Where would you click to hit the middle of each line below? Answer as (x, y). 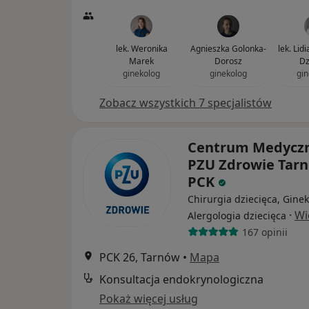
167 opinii (265, 232)
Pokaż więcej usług (149, 299)
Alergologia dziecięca (237, 216)
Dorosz (228, 61)
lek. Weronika (141, 49)
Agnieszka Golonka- (228, 49)
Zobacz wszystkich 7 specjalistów (186, 103)
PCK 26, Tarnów (140, 257)
